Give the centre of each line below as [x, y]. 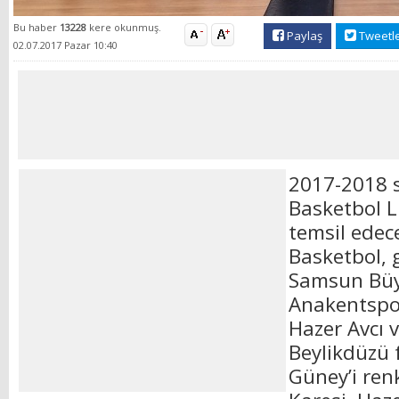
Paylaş [303, 36]
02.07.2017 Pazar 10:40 [65, 45]
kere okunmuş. [125, 28]
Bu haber [37, 28]
